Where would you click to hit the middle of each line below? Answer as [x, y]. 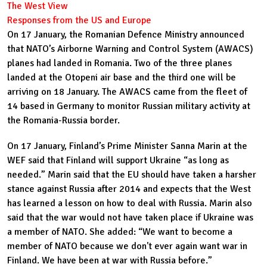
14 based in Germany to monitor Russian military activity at [129, 106]
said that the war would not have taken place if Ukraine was [130, 218]
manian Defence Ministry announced [170, 35]
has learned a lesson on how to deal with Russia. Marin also [130, 204]
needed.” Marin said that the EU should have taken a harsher [132, 175]
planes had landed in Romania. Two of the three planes [119, 63]
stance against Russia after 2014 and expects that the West [129, 189]
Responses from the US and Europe [79, 21]
